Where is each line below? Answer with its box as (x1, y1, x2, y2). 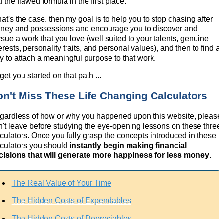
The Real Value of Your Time (11, 178, 111, 187)
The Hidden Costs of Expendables (11, 196, 131, 205)
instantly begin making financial (69, 141, 187, 150)
